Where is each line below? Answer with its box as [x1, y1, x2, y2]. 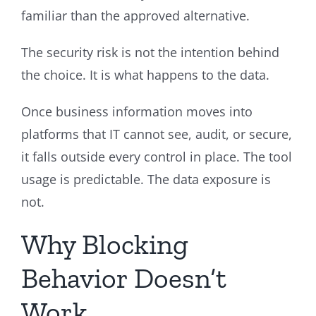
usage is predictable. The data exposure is [21, 170, 271, 188]
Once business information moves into [21, 102, 253, 120]
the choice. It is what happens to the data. [21, 66, 273, 83]
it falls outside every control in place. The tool [21, 147, 292, 165]
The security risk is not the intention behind [21, 43, 279, 61]
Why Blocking [21, 226, 188, 261]
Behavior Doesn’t [21, 260, 226, 295]
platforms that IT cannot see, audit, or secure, [21, 125, 292, 142]
